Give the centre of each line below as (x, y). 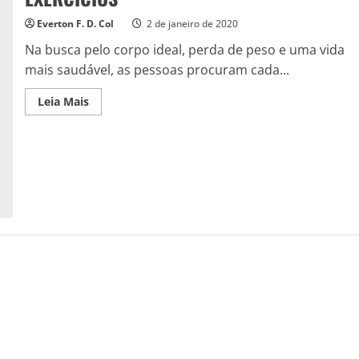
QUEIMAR (115, 134)
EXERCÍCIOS (120, 190)
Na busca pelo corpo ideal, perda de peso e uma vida (184, 49)
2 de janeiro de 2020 (191, 23)
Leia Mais (63, 101)
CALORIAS (116, 145)
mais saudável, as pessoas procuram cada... (157, 69)
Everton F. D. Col (75, 23)
